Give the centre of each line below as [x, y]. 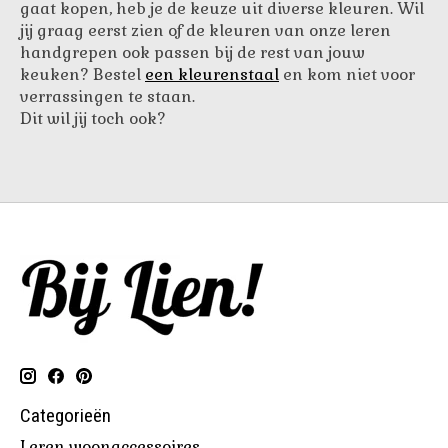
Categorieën [65, 415]
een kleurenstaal [212, 74]
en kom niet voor [347, 74]
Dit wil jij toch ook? [93, 118]
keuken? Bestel [82, 74]
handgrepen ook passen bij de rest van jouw [192, 52]
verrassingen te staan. [107, 96]
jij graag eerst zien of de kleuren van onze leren [205, 30]
